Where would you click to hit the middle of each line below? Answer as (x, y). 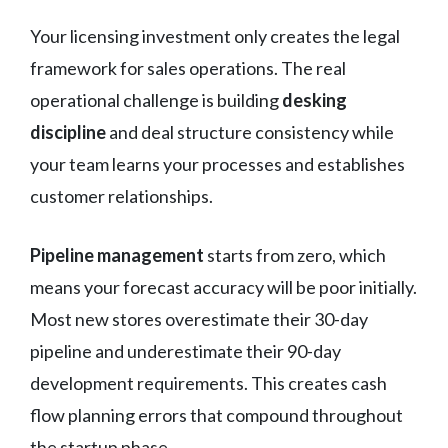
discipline (68, 131)
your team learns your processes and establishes (217, 163)
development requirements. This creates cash (208, 382)
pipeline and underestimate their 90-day (185, 350)
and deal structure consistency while (250, 131)
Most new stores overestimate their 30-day (199, 318)
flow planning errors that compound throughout (216, 414)
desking (314, 99)
